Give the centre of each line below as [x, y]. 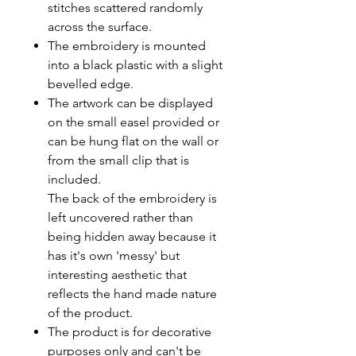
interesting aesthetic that [117, 274]
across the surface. [101, 26]
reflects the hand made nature [132, 293]
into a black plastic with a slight [135, 64]
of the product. [92, 312]
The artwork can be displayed [130, 103]
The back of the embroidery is [132, 198]
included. [74, 179]
